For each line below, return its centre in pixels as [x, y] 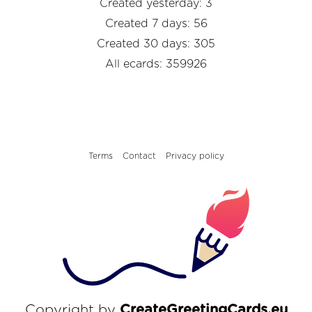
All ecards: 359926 [156, 64]
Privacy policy [195, 156]
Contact [139, 156]
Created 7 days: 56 [156, 24]
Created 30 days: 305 [156, 44]
